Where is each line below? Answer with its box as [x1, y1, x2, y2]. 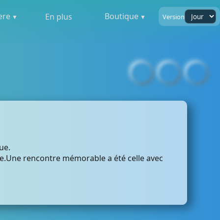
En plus [45, 11, 73, 22]
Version [162, 12, 185, 21]
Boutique [105, 10, 139, 22]
